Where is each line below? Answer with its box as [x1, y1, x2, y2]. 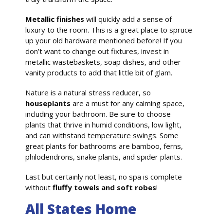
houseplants [25, 98, 73, 108]
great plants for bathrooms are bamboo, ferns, [25, 141, 183, 151]
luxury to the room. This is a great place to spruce [25, 25, 193, 35]
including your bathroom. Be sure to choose [25, 109, 171, 119]
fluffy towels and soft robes [53, 182, 157, 192]
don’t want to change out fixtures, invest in [25, 46, 169, 56]
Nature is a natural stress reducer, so [25, 87, 151, 97]
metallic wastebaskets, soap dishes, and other [25, 57, 182, 67]
